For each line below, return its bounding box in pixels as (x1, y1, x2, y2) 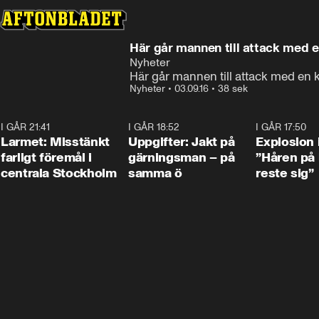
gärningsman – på (128, 150, 235, 165)
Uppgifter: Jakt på (128, 134, 235, 150)
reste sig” (256, 165, 314, 181)
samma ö (128, 165, 182, 181)
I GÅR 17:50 (256, 121, 307, 133)
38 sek (218, 83, 248, 95)
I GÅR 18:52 (128, 121, 180, 133)
